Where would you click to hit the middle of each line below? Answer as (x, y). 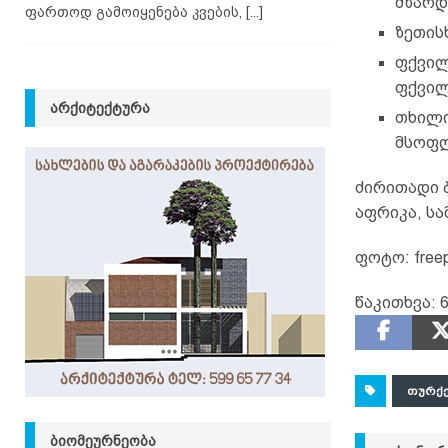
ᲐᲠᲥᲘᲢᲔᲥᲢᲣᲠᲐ (100, 107)
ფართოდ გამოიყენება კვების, (135, 11)
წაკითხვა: (395, 303)
